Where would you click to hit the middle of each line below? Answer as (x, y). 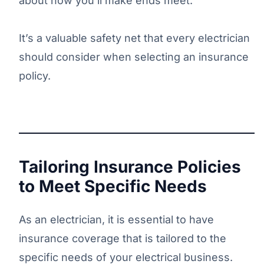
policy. (35, 75)
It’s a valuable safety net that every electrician (134, 38)
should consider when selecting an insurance (134, 57)
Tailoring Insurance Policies (130, 166)
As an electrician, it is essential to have (116, 219)
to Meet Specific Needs (113, 186)
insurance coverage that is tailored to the (123, 238)
